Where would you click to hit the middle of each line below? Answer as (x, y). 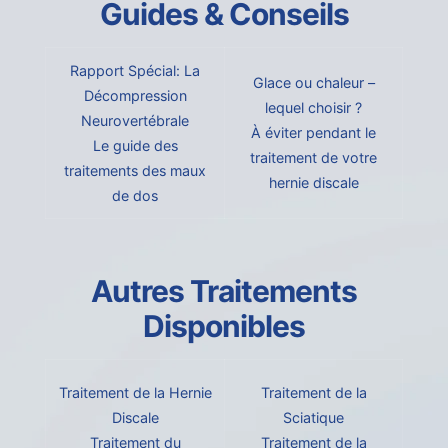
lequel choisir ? (313, 108)
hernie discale (313, 183)
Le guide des (135, 146)
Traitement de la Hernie (135, 393)
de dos (135, 196)
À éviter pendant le (313, 133)
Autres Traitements (224, 291)
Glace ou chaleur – (313, 83)
